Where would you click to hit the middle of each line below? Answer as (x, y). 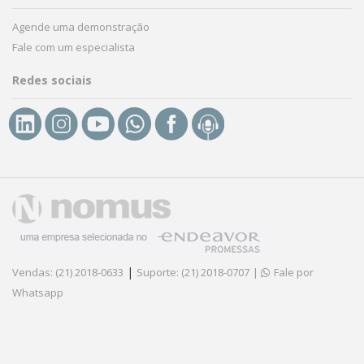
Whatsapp (38, 292)
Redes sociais (52, 80)
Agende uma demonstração (81, 26)
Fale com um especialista (74, 47)
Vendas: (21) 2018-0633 (68, 272)
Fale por (292, 272)
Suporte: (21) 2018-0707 (193, 272)
